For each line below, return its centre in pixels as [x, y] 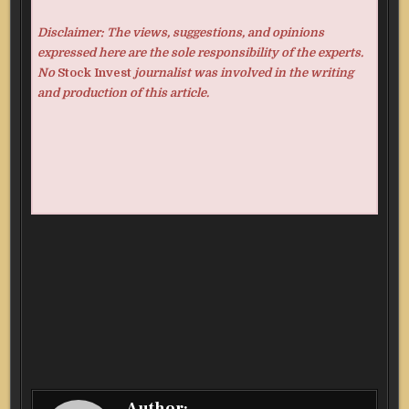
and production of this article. [123, 93]
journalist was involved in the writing [242, 73]
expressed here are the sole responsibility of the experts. [200, 53]
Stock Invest [94, 73]
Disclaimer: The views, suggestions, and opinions [180, 33]
